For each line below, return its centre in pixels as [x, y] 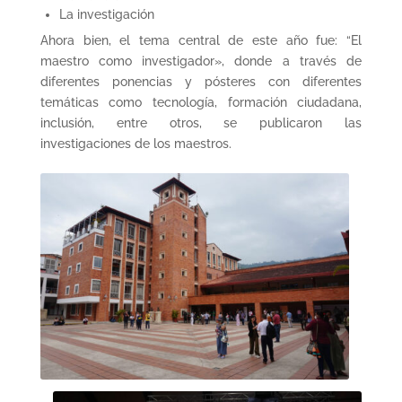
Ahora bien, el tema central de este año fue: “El [201, 41]
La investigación [106, 15]
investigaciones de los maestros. [135, 144]
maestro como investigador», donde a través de [201, 61]
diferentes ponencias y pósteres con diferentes [201, 82]
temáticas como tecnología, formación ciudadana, [201, 103]
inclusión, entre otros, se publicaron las [201, 123]
